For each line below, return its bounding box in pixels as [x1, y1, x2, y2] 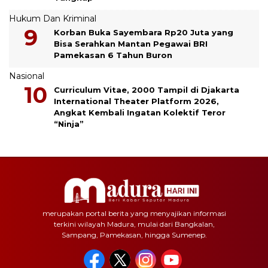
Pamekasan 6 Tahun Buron [54, 50, 172, 60]
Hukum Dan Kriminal [9, 13, 96, 24]
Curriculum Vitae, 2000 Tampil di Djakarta [54, 84, 239, 95]
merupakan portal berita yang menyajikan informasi [42, 208, 226, 218]
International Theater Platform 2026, [54, 96, 219, 106]
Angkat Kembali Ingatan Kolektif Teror [54, 107, 226, 117]
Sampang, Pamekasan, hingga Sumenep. [61, 230, 207, 239]
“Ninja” [54, 118, 84, 129]
